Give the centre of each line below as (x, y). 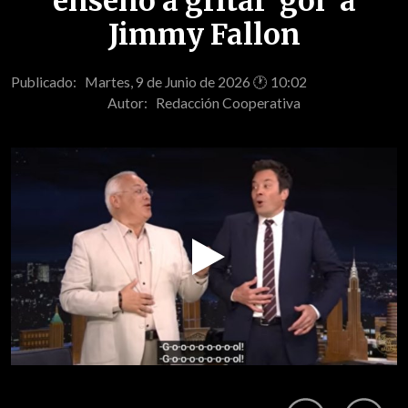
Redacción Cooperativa (228, 102)
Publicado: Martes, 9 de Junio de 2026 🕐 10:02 (159, 82)
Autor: (132, 102)
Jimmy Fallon (204, 35)
